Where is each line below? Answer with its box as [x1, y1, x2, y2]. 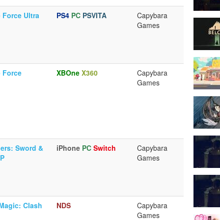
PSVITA [82, 10, 107, 21]
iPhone [56, 143, 80, 153]
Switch [93, 143, 116, 153]
